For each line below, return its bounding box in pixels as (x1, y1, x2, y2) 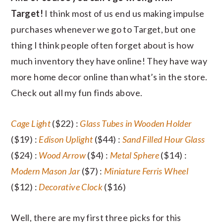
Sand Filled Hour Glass (122, 134, 205, 145)
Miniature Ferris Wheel (104, 166, 188, 177)
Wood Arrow (39, 150, 88, 161)
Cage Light (11, 118, 53, 129)
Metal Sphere (110, 150, 160, 161)
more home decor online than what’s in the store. (11, 71, 208, 83)
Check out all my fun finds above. (11, 87, 143, 99)
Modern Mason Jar (11, 166, 80, 177)
